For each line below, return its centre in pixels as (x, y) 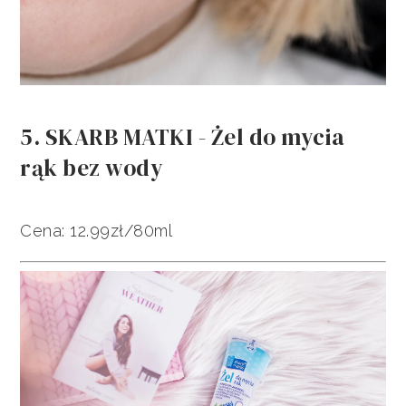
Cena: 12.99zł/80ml (97, 230)
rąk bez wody (92, 167)
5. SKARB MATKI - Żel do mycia (183, 136)
